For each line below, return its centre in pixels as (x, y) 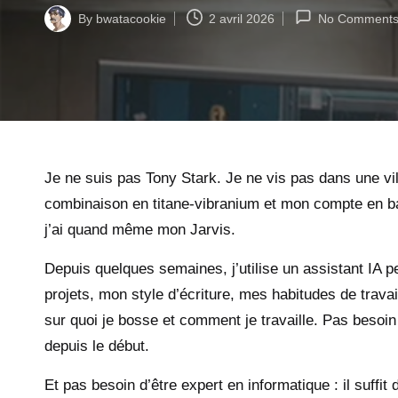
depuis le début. (97, 346)
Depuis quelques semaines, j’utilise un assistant (206, 269)
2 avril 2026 (242, 18)
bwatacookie (131, 18)
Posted (63, 28)
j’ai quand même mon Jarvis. (140, 230)
